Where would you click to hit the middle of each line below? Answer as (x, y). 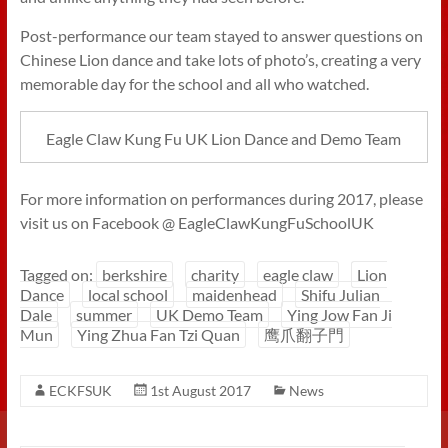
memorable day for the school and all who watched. (194, 83)
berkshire (134, 275)
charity (214, 275)
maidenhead (234, 295)
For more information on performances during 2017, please (221, 199)
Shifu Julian (340, 295)
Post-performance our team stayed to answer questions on (221, 35)
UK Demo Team (209, 315)
